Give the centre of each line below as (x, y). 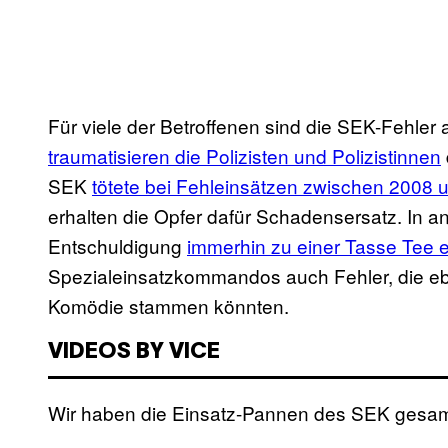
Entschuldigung (117, 246)
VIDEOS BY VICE (134, 352)
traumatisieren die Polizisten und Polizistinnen (244, 156)
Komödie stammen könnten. (168, 306)
